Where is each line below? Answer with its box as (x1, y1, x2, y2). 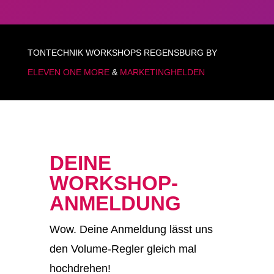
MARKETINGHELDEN (119, 67, 205, 78)
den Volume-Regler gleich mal (49, 243, 196, 256)
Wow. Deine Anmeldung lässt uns (49, 223, 213, 236)
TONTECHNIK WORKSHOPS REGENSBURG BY (27, 48, 217, 58)
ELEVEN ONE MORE (27, 67, 109, 78)
